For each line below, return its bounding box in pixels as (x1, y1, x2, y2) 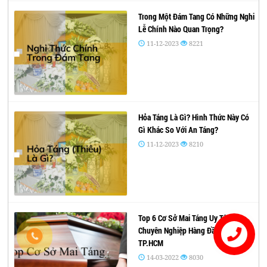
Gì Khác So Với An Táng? (138, 123, 218, 135)
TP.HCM (138, 237, 163, 249)
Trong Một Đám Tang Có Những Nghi (138, 10, 254, 22)
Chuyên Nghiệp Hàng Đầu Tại (138, 224, 230, 236)
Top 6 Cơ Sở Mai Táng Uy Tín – (138, 212, 237, 223)
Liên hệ (223, 237, 246, 246)
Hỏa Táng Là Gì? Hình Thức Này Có (138, 111, 249, 123)
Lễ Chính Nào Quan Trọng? (138, 23, 223, 35)
